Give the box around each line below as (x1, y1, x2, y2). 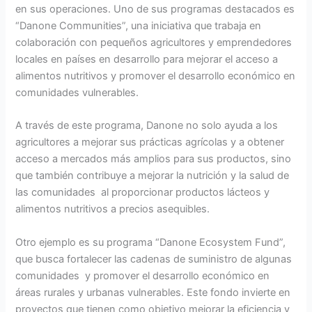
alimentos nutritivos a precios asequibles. (15, 203, 210, 216)
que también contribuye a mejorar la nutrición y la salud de (15, 169, 290, 182)
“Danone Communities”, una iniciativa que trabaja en (15, 19, 262, 32)
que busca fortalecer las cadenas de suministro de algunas (15, 252, 292, 265)
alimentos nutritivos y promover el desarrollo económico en (15, 69, 296, 82)
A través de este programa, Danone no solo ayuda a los (15, 119, 279, 132)
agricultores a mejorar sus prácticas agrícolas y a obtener (15, 136, 285, 149)
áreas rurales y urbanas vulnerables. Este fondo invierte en (15, 286, 291, 299)
